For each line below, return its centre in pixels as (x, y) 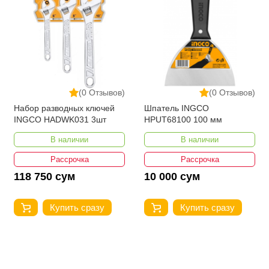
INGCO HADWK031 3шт (60, 119)
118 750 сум (44, 176)
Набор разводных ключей (64, 108)
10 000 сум (172, 176)
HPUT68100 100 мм (183, 119)
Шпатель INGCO (177, 108)
